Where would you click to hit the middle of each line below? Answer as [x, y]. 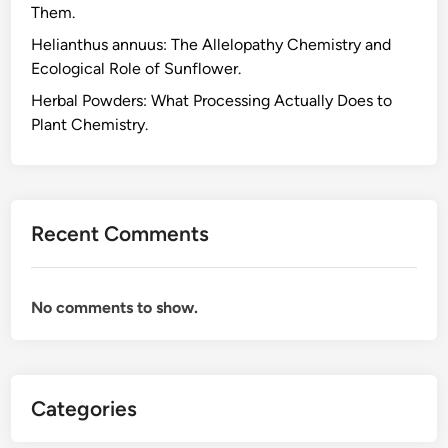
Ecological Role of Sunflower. [136, 68]
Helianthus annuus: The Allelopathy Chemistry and [211, 44]
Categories [84, 408]
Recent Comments [120, 233]
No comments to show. [115, 307]
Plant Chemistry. [90, 124]
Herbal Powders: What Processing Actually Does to [212, 100]
